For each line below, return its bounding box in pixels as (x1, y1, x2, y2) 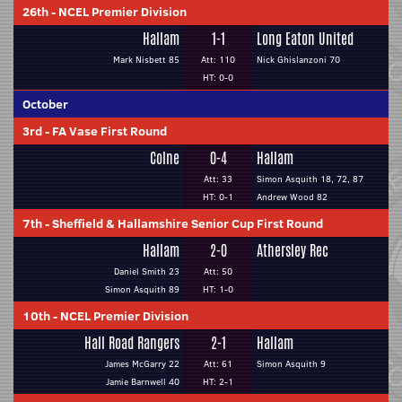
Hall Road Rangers (84, 333, 179, 354)
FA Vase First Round (52, 122, 167, 140)
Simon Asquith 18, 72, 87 (257, 172, 363, 186)
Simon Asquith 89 (105, 283, 179, 296)
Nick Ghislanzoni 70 (257, 53, 340, 66)
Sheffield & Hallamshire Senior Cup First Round (52, 214, 323, 232)
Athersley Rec (257, 240, 328, 261)
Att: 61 (204, 357, 232, 371)
